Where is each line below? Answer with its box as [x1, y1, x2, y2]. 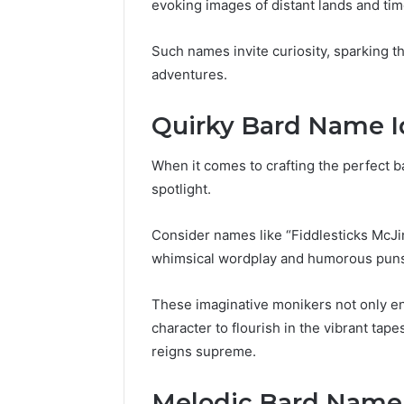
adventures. [151, 65, 227, 83]
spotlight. [151, 180, 211, 198]
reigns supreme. [151, 343, 256, 361]
